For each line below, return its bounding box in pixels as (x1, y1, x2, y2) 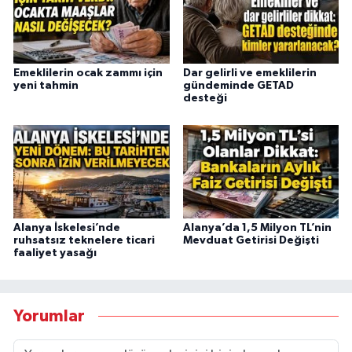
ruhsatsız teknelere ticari (13, 235, 155, 247)
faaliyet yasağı (13, 247, 97, 259)
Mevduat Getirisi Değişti (182, 235, 319, 247)
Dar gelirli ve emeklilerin (182, 68, 317, 79)
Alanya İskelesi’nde (13, 222, 120, 234)
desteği (182, 93, 227, 104)
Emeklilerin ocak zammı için (13, 68, 163, 79)
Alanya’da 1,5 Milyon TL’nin (182, 222, 332, 234)
